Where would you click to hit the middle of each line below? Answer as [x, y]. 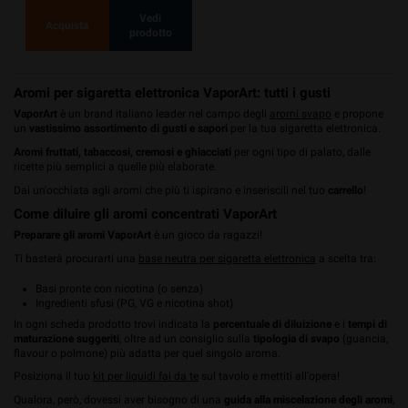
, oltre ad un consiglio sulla [186, 338]
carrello [346, 190]
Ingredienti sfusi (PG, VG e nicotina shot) [134, 303]
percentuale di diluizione [272, 324]
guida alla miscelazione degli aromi [308, 399]
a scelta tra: [346, 258]
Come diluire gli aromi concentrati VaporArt [145, 214]
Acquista [67, 25]
